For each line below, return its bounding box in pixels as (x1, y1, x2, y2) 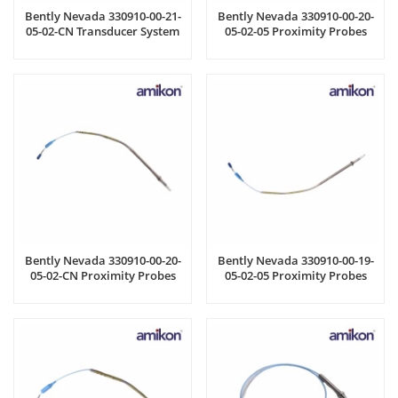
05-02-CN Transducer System (26, 22, 179, 39)
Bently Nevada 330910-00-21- (24, 7, 181, 24)
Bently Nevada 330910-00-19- (217, 251, 374, 268)
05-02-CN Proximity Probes (29, 267, 176, 283)
